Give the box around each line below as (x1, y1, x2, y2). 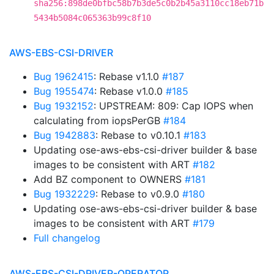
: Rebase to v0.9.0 (95, 188, 182, 200)
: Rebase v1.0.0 (94, 85, 166, 97)
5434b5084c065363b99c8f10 (34, 13, 151, 23)
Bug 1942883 (34, 129, 95, 141)
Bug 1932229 (34, 188, 95, 200)
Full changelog (34, 232, 100, 244)
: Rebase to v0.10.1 (95, 129, 183, 141)
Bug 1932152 (34, 100, 94, 112)
